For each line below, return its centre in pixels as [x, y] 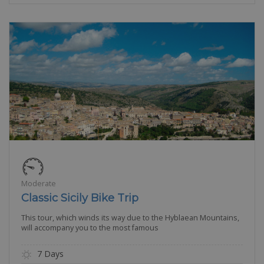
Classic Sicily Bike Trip [80, 197]
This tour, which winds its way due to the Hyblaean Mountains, [130, 217]
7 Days [49, 253]
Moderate [39, 183]
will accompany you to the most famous [90, 227]
